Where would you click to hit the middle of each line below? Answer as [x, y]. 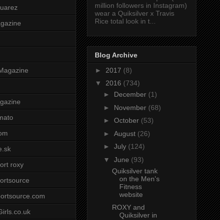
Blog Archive [116, 55]
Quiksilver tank [135, 171]
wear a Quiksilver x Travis [135, 14]
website [131, 194]
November [131, 107]
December [131, 95]
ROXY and [128, 207]
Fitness [130, 186]
